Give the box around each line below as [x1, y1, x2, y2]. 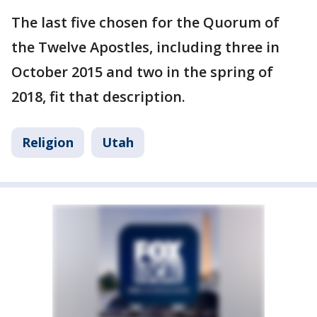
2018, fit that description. [11, 87, 185, 107]
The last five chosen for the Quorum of [11, 13, 279, 33]
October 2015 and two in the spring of [11, 62, 273, 82]
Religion [22, 134, 74, 151]
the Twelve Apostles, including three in [11, 38, 279, 57]
